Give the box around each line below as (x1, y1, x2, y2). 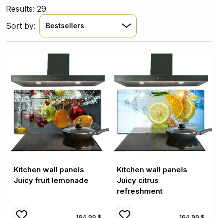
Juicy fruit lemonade (14, 176, 89, 185)
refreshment (117, 186, 163, 196)
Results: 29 (6, 4, 46, 14)
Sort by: (6, 21, 36, 31)
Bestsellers (46, 21, 84, 30)
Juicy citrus (117, 176, 159, 185)
